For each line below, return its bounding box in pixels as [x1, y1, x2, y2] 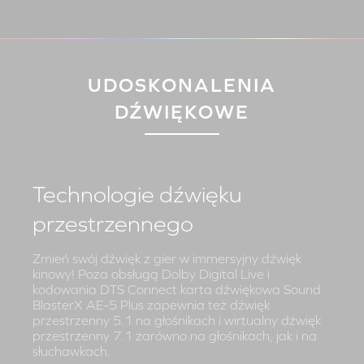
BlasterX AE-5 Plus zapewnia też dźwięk [32, 297, 270, 313]
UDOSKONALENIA [88, 74, 276, 97]
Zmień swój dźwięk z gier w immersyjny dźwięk [32, 251, 301, 266]
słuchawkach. [32, 344, 110, 359]
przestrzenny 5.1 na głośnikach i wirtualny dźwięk [32, 313, 321, 328]
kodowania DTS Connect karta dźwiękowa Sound [32, 282, 321, 297]
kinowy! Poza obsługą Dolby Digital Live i [32, 266, 270, 282]
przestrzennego [32, 210, 193, 237]
